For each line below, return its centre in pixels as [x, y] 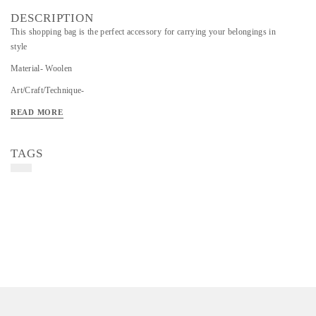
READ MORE [37, 112]
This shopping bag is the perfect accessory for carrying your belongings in [143, 32]
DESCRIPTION [53, 18]
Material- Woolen [43, 68]
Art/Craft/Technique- [49, 90]
